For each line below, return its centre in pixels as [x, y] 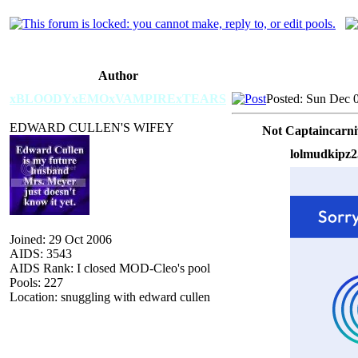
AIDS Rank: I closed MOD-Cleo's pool [110, 268]
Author [118, 75]
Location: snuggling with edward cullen [110, 296]
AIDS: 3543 [41, 253]
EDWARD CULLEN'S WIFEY [92, 127]
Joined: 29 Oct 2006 [61, 239]
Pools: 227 [36, 282]
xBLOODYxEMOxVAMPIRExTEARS [118, 98]
